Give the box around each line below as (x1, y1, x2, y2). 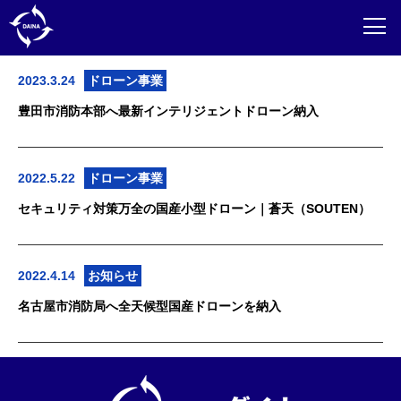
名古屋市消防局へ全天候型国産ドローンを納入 (18, 299, 281, 313)
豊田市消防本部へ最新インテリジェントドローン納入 (18, 104, 319, 118)
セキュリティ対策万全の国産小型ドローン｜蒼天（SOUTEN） (18, 201, 371, 216)
